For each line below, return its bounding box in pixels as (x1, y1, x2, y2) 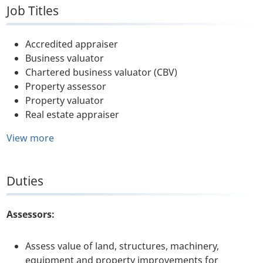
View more (6, 131, 55, 145)
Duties (6, 173, 44, 190)
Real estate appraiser (25, 108, 120, 122)
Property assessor (25, 80, 107, 93)
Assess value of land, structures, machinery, (25, 240, 220, 253)
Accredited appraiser (25, 38, 119, 51)
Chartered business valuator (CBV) (25, 66, 178, 79)
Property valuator (25, 94, 104, 107)
